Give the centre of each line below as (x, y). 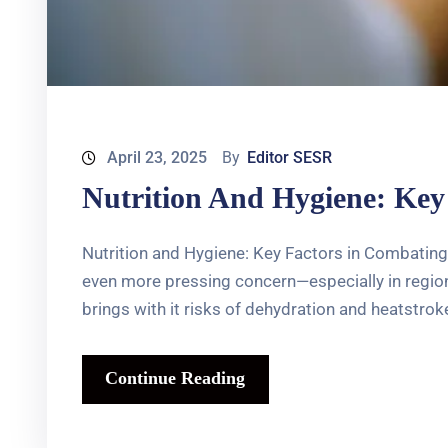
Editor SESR (289, 158)
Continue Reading (175, 378)
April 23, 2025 (157, 158)
